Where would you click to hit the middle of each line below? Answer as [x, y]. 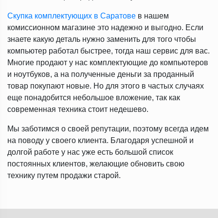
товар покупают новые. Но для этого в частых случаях [106, 86]
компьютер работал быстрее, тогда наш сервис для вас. [109, 51]
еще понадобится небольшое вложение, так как [94, 98]
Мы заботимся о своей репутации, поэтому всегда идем [108, 129]
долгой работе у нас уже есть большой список [90, 152]
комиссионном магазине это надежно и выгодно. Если [105, 27]
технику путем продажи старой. [64, 175]
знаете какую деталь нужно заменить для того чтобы [102, 39]
